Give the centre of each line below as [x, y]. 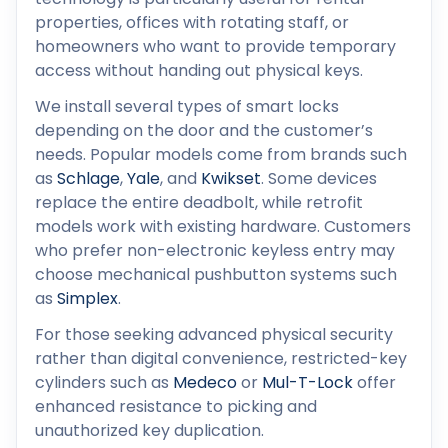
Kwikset [231, 179]
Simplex [87, 299]
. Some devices [319, 179]
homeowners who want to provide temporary [215, 47]
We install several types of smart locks [187, 107]
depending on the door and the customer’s [204, 131]
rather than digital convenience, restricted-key [221, 359]
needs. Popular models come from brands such [221, 155]
